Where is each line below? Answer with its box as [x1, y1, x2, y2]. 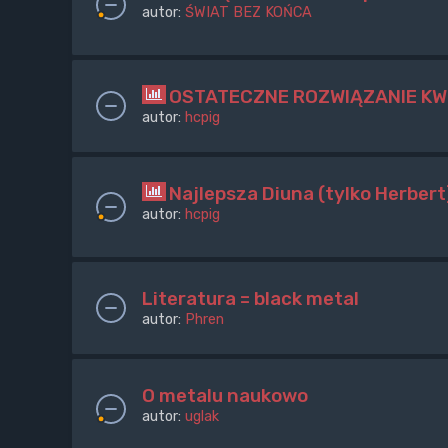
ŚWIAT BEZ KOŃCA [185, 3, 312, 22]
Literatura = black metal [142, 287, 359, 311]
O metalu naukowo [142, 384, 308, 408]
